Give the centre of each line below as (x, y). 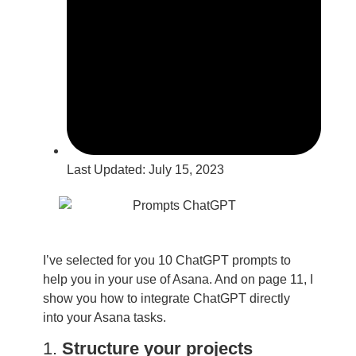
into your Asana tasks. (104, 317)
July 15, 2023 (186, 170)
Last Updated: (107, 170)
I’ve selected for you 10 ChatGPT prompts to (166, 260)
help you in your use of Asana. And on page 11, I (178, 279)
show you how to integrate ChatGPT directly (166, 298)
